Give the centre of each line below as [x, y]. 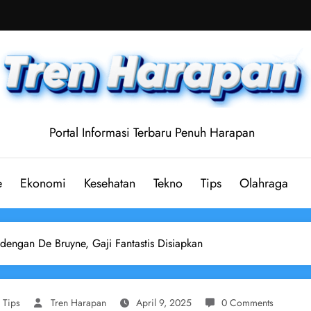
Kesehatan [110, 183]
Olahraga [264, 183]
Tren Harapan [78, 302]
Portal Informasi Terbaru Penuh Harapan [152, 132]
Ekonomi [43, 183]
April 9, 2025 [164, 302]
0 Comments [247, 302]
